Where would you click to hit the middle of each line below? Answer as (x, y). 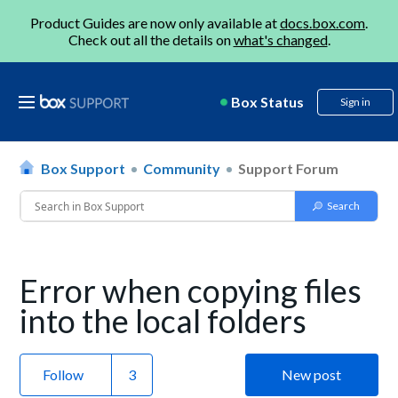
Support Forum (289, 168)
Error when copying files (191, 291)
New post (312, 374)
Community (182, 168)
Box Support (84, 168)
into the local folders (163, 321)
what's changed (280, 40)
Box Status (267, 102)
